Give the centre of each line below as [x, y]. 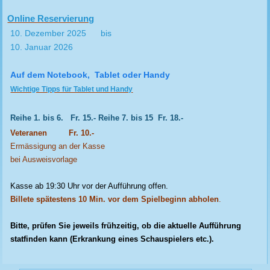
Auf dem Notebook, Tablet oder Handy [92, 75]
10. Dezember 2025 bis [61, 33]
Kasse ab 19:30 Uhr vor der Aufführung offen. [89, 186]
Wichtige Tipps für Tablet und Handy [72, 89]
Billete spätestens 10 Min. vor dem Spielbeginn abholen [115, 199]
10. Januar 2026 [42, 47]
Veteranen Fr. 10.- [52, 133]
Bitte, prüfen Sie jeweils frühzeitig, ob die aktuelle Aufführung [126, 226]
